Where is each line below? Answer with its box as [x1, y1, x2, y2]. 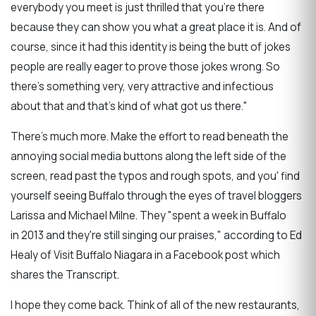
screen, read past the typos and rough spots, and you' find [11, 169, 300, 184]
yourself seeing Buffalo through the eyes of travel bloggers [11, 188, 302, 204]
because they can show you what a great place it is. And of [11, 20, 301, 35]
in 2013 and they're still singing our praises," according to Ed [11, 228, 302, 243]
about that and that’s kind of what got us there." [11, 99, 248, 114]
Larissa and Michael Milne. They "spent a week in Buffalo [11, 208, 286, 224]
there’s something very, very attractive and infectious [11, 79, 274, 95]
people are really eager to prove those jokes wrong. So [11, 59, 280, 75]
